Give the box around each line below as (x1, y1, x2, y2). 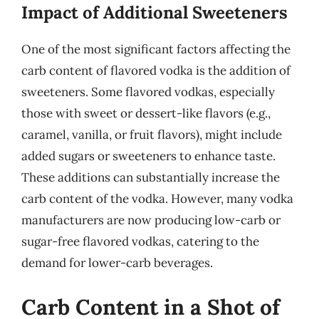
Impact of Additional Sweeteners (21, 1, 288, 23)
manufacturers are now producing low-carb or (21, 212, 281, 228)
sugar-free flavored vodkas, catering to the (21, 234, 259, 249)
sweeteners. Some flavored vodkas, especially (21, 84, 275, 100)
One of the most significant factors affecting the (21, 41, 291, 57)
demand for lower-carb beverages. (21, 255, 213, 271)
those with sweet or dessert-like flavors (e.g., (21, 105, 271, 121)
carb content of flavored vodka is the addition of (21, 63, 291, 78)
